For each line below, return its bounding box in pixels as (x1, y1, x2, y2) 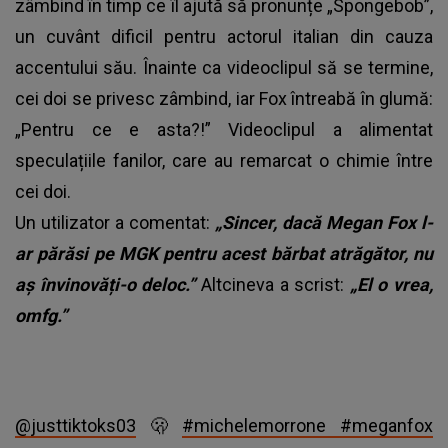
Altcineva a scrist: (200, 273, 350, 295)
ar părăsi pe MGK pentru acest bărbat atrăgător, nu (15, 242, 433, 264)
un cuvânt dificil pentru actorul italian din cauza (15, 25, 433, 47)
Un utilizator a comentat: (15, 211, 215, 233)
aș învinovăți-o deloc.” (15, 273, 201, 295)
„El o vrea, (349, 273, 433, 295)
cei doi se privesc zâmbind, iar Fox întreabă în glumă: (15, 87, 433, 109)
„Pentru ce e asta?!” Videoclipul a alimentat (15, 118, 433, 140)
